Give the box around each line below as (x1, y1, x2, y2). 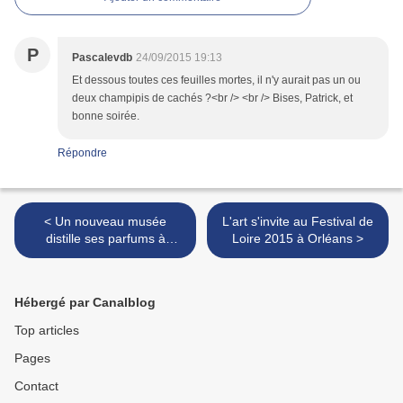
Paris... (85, 247, 125, 263)
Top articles (14, 322, 79, 337)
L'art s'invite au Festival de (222, 213, 373, 228)
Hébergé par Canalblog (14, 294, 156, 309)
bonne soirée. (72, 109, 139, 122)
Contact (14, 378, 58, 393)
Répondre (58, 146, 107, 159)
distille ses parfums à (45, 230, 166, 246)
